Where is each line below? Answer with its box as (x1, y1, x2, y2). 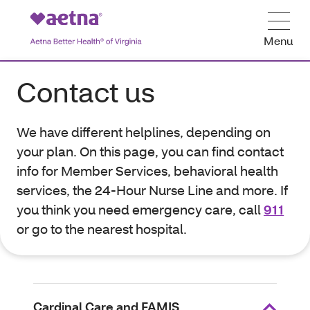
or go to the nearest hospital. (17, 220, 187, 237)
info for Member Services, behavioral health (17, 162, 278, 179)
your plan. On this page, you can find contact (17, 143, 284, 160)
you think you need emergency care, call (17, 201, 264, 218)
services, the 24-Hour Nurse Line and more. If (17, 181, 288, 199)
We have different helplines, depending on (17, 123, 271, 140)
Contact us (17, 74, 155, 109)
